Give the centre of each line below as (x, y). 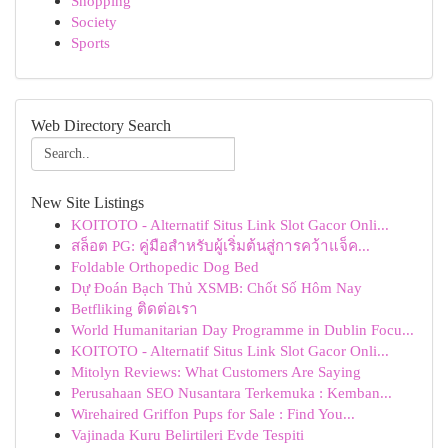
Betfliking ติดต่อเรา (134, 308)
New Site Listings (87, 202)
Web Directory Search (101, 125)
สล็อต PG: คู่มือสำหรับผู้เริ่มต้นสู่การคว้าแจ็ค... (220, 245)
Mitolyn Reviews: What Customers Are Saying (216, 371)
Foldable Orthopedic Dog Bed (165, 266)
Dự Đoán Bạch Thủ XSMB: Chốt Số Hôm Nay (216, 287)
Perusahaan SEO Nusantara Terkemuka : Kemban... (231, 392)
